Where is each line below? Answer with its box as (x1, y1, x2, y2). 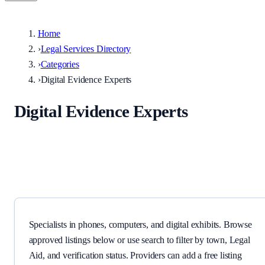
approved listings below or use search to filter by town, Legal (28, 235, 250, 245)
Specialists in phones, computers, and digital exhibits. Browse (28, 219, 252, 230)
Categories (40, 59, 79, 69)
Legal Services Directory (40, 44, 131, 54)
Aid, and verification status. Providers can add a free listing (28, 250, 242, 261)
